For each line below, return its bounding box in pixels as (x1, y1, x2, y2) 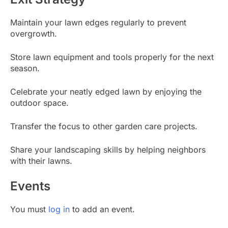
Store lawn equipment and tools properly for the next (10, 51, 214, 62)
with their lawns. (10, 155, 72, 166)
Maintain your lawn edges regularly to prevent (10, 17, 186, 27)
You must (10, 204, 48, 214)
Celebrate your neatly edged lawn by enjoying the (10, 86, 202, 97)
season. (10, 63, 40, 73)
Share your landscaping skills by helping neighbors (10, 144, 206, 155)
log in (48, 204, 70, 214)
